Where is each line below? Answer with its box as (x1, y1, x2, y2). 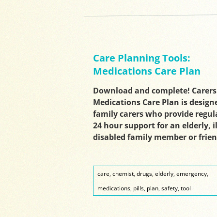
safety (161, 184, 178, 192)
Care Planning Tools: (93, 51, 190, 65)
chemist (112, 170, 134, 178)
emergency (176, 170, 207, 178)
